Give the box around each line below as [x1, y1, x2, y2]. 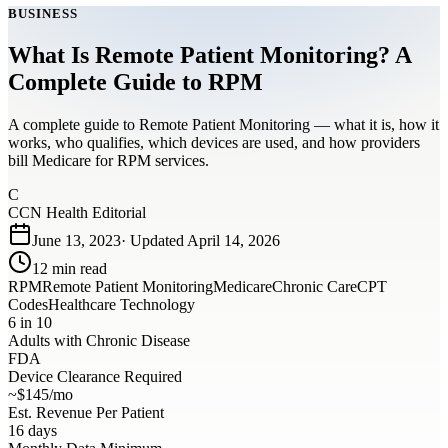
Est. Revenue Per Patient [8, 403, 164, 421]
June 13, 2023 [32, 231, 121, 249]
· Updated [121, 231, 184, 249]
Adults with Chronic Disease [8, 331, 190, 349]
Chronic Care [272, 277, 357, 295]
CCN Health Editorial [8, 203, 146, 221]
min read [48, 259, 107, 277]
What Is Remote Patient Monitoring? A [8, 41, 411, 68]
